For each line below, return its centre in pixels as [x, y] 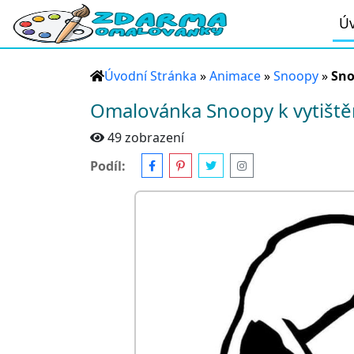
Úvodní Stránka [151, 76]
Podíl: [108, 166]
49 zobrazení [146, 137]
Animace [235, 76]
